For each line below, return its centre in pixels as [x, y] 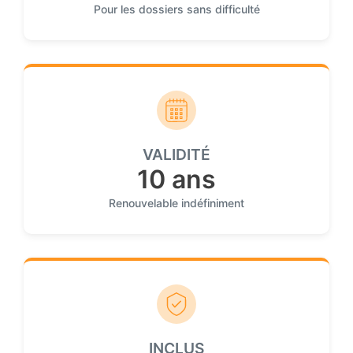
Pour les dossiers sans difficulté [176, 9]
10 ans [176, 180]
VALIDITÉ [176, 155]
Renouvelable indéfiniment [176, 203]
